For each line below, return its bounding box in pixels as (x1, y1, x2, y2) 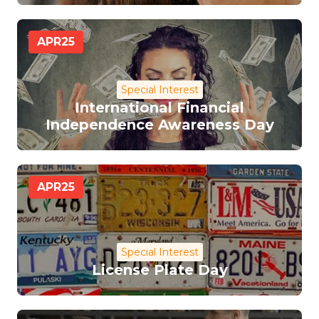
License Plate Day (91, 261, 228, 279)
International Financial (75, 99, 244, 117)
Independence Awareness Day (45, 116, 274, 134)
